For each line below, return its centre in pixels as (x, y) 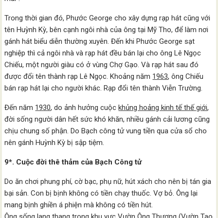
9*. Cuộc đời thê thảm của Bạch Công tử (73, 162)
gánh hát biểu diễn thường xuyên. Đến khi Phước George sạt (100, 41)
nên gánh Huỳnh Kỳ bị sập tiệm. (54, 143)
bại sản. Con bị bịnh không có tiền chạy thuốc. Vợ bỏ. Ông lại (101, 193)
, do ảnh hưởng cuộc (85, 108)
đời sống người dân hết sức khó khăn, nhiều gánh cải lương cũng (107, 119)
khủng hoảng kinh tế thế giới (163, 108)
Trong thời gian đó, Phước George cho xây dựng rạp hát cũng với (108, 18)
